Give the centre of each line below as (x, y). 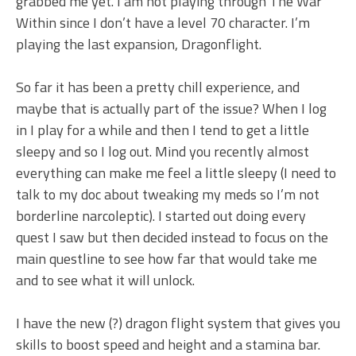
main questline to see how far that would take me (166, 258)
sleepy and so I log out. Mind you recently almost (163, 151)
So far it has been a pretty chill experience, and (158, 87)
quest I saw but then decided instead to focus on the (172, 237)
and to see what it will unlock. (105, 280)
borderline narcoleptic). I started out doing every (161, 215)
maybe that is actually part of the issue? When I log (171, 108)
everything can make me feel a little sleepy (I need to (176, 172)
